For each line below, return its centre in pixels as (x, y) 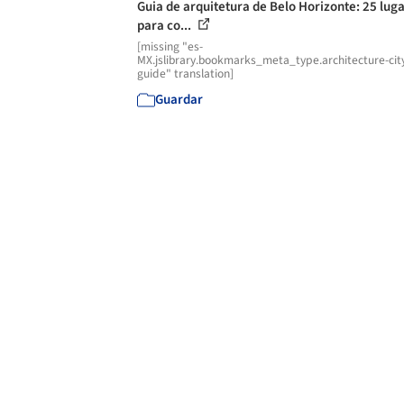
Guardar (179, 100)
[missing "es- (170, 46)
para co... (165, 26)
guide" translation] (185, 73)
